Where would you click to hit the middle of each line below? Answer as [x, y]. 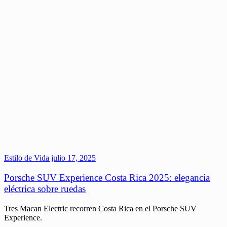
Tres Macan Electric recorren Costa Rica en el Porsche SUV [100, 208]
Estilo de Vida [27, 158]
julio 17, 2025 [72, 158]
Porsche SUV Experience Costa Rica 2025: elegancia [107, 177]
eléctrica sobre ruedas [45, 188]
